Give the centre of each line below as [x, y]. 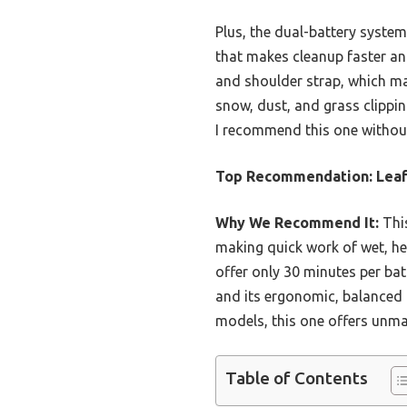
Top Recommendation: [294, 176]
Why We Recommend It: [297, 222]
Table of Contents [297, 378]
